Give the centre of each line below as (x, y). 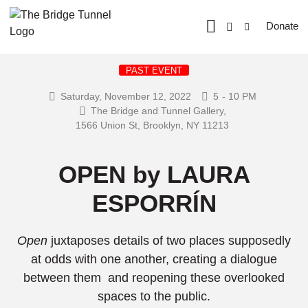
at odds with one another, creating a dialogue (154, 259)
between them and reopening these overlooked (154, 278)
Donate (282, 26)
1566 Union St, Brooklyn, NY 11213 (152, 125)
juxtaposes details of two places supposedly (171, 241)
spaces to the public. (154, 296)
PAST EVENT (154, 70)
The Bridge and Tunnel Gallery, (158, 111)
